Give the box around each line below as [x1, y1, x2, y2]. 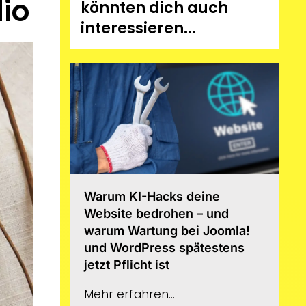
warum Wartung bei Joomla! [84, 223, 251, 238]
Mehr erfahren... [84, 286, 176, 303]
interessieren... [81, 18, 197, 39]
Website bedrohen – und [84, 206, 229, 221]
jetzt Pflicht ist [84, 257, 170, 272]
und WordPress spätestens [84, 240, 245, 255]
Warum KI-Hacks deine [84, 189, 221, 204]
